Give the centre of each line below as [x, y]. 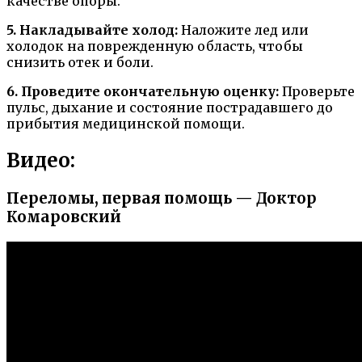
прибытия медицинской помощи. [126, 124]
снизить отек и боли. [80, 63]
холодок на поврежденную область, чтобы [155, 46]
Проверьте [317, 92]
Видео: [41, 161]
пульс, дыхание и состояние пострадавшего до [170, 108]
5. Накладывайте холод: [92, 30]
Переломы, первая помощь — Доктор [162, 198]
